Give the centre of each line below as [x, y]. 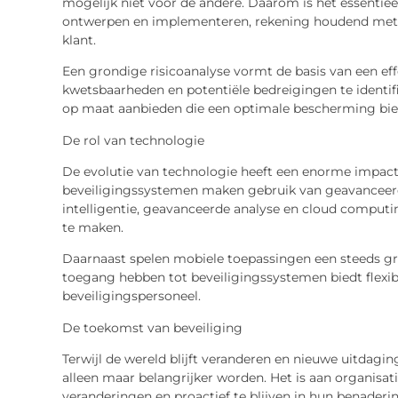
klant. [79, 40]
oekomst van [131, 327]
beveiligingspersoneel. [131, 296]
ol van [109, 140]
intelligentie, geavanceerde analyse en [182, 208]
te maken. [92, 227]
